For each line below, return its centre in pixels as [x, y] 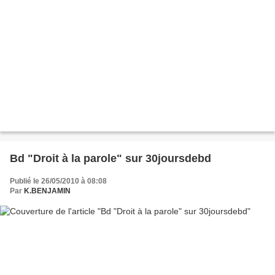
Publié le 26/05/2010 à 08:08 [58, 181]
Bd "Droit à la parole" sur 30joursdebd [110, 159]
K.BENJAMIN [47, 191]
